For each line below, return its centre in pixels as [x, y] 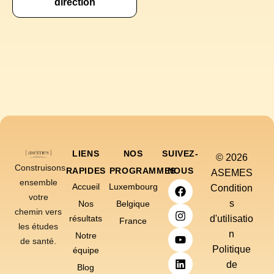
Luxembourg [133, 187]
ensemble [38, 183]
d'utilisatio [232, 219]
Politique [232, 250]
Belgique [133, 204]
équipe [86, 250]
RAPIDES [86, 171]
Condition [232, 188]
